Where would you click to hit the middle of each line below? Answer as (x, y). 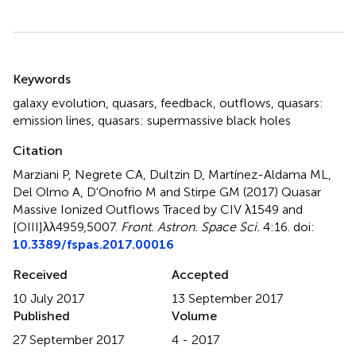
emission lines (52, 120)
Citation (38, 150)
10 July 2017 (48, 298)
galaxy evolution (59, 103)
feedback (187, 103)
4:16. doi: (287, 226)
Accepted (200, 274)
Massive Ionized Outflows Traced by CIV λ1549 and (158, 209)
